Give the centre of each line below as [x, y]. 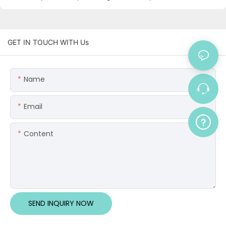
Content [39, 134]
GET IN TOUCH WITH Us [48, 42]
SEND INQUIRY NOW [61, 204]
